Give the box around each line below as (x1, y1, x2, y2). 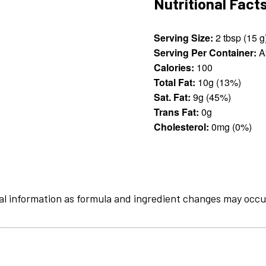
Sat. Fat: (154, 90, 191, 104)
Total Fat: (154, 75, 196, 89)
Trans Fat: (154, 104, 199, 119)
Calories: (154, 60, 195, 74)
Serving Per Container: (154, 45, 257, 59)
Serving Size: (154, 30, 214, 45)
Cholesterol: (154, 119, 210, 134)
